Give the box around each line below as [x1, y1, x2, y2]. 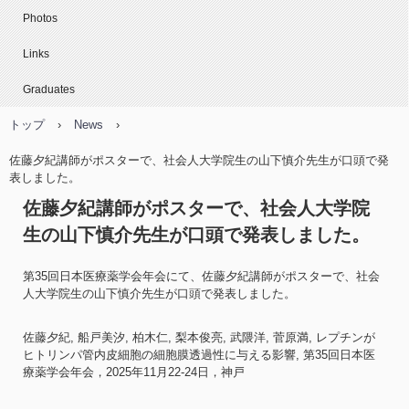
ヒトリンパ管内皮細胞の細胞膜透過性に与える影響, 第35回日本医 [23, 348, 375, 362]
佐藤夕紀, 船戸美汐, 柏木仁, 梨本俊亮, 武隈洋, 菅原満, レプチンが [23, 330, 375, 345]
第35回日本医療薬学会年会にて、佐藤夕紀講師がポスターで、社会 [23, 269, 380, 284]
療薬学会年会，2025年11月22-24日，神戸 [23, 365, 245, 380]
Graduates [23, 83, 75, 97]
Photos [23, 12, 58, 26]
